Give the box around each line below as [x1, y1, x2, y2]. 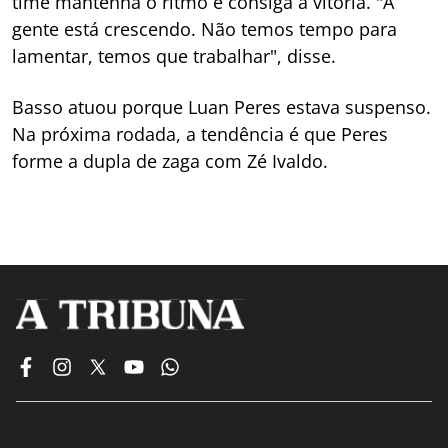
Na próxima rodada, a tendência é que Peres [12, 121, 388, 146]
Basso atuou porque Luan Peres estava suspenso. [12, 94, 431, 119]
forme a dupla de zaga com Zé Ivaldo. [12, 148, 328, 173]
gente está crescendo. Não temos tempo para [12, 16, 397, 41]
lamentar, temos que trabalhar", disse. [12, 43, 336, 68]
